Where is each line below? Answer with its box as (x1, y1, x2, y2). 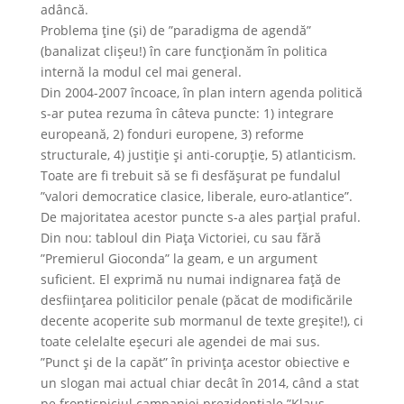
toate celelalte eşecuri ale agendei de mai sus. (40, 333, 320, 350)
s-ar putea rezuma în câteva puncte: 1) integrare (40, 105, 334, 122)
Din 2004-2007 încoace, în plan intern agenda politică (40, 84, 363, 101)
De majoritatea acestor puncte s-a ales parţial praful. (40, 208, 361, 225)
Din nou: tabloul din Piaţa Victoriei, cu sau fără (40, 229, 321, 246)
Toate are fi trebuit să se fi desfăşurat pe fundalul (40, 167, 341, 184)
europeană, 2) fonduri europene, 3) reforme (40, 125, 304, 142)
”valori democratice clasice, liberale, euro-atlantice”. (40, 188, 353, 205)
